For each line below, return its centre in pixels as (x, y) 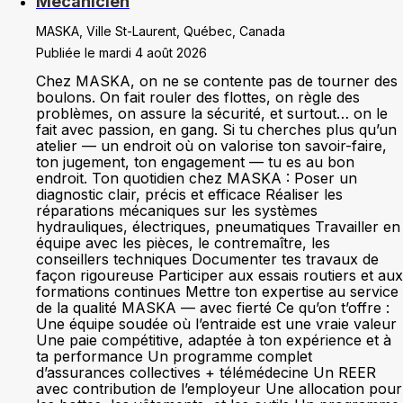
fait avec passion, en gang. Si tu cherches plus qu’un (216, 130)
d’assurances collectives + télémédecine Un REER (206, 372)
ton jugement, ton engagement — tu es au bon (195, 162)
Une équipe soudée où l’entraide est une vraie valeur (216, 324)
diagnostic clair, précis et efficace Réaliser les (189, 194)
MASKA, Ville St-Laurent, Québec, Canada (161, 31)
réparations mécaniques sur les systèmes (177, 210)
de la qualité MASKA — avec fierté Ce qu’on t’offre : (213, 308)
